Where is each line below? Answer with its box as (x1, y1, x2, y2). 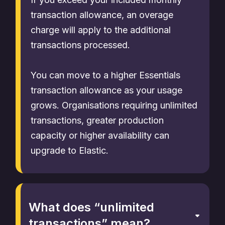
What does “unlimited (29, 200, 154, 214)
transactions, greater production (31, 115, 164, 126)
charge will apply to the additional (31, 25, 171, 35)
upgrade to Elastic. (31, 145, 108, 156)
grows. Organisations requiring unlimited (31, 100, 197, 110)
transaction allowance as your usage (31, 85, 182, 95)
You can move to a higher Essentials (31, 70, 180, 80)
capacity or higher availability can (31, 130, 169, 141)
